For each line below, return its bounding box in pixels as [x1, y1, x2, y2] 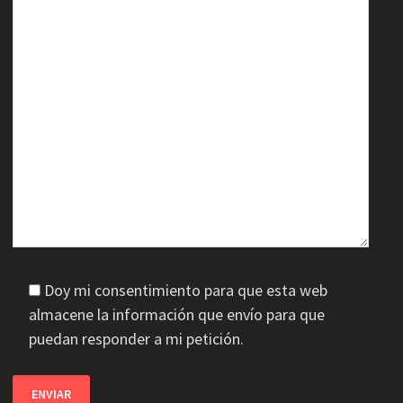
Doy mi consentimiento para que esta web [43, 279, 327, 300]
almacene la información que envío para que [28, 303, 325, 325]
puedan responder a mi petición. [28, 327, 244, 349]
